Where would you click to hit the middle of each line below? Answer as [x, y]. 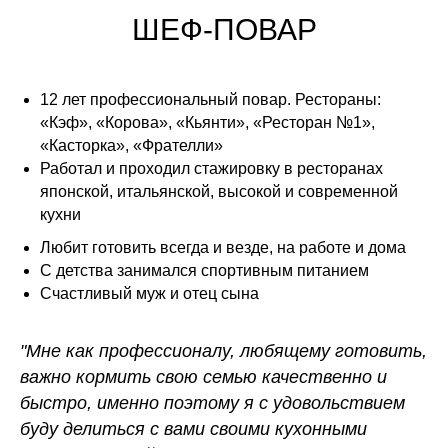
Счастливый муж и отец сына [149, 294]
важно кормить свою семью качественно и [203, 377]
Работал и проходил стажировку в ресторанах [211, 169]
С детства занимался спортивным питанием [204, 271]
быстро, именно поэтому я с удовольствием [212, 403]
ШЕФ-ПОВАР [224, 30]
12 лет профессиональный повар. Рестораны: [210, 100]
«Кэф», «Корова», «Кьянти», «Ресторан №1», [207, 123]
